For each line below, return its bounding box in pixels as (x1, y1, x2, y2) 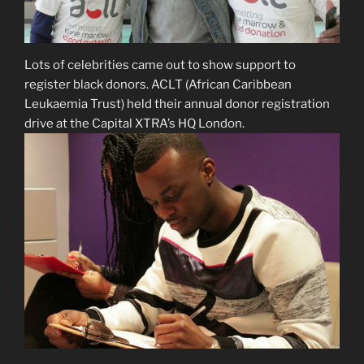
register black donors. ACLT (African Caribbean (24, 76, 292, 92)
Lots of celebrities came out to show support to (24, 57, 296, 72)
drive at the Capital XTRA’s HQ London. (24, 115, 245, 131)
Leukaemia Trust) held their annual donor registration (24, 96, 330, 111)
